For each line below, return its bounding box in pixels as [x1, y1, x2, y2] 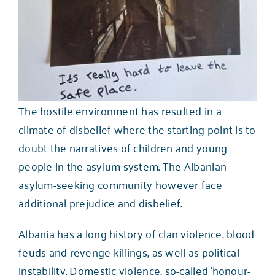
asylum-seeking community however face [18, 174, 222, 194]
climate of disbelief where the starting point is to [18, 118, 256, 139]
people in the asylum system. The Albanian [18, 155, 227, 176]
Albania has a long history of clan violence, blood [18, 223, 255, 243]
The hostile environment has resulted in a [18, 100, 222, 120]
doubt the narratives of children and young [18, 137, 228, 157]
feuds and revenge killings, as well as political [18, 241, 239, 261]
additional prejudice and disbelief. [18, 192, 182, 212]
